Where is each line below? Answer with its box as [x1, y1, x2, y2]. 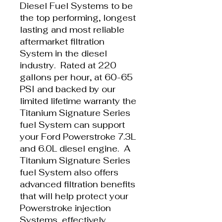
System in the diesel [20, 48, 107, 59]
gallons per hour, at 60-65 [20, 71, 133, 83]
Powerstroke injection [20, 202, 111, 214]
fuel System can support [20, 119, 125, 130]
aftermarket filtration [20, 36, 105, 47]
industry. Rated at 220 [20, 59, 116, 71]
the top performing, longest [20, 12, 136, 23]
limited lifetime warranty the [20, 95, 136, 107]
